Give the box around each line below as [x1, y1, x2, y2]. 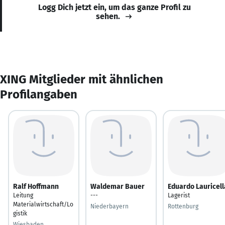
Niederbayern [90, 202, 129, 210]
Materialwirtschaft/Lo [13, 200, 73, 208]
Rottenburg [168, 202, 198, 210]
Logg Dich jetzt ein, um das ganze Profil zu [38, 2, 191, 12]
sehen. [96, 11, 120, 21]
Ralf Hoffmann [13, 182, 59, 191]
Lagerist [168, 191, 190, 199]
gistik [13, 209, 27, 217]
